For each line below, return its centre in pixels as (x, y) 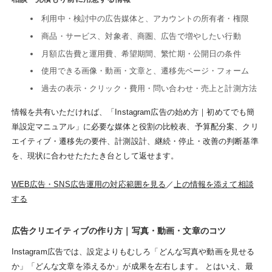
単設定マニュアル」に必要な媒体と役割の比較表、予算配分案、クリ (135, 127)
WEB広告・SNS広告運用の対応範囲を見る (89, 184)
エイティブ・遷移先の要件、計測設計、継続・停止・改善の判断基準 (135, 141)
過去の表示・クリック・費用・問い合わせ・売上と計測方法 (149, 88)
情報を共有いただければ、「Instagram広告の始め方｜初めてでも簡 (133, 112)
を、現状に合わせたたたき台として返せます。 (95, 156)
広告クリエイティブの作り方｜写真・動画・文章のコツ (119, 230)
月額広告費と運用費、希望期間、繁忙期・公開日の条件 (141, 53)
